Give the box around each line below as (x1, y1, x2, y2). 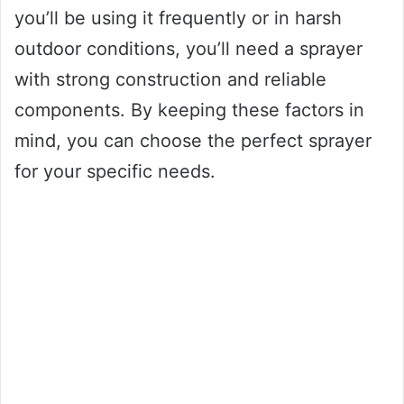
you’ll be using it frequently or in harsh (14, 7, 342, 30)
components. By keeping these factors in (14, 99, 364, 122)
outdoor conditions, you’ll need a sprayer (14, 38, 363, 60)
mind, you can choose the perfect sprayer (14, 130, 372, 152)
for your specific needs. (14, 161, 216, 183)
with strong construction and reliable (14, 69, 326, 91)
